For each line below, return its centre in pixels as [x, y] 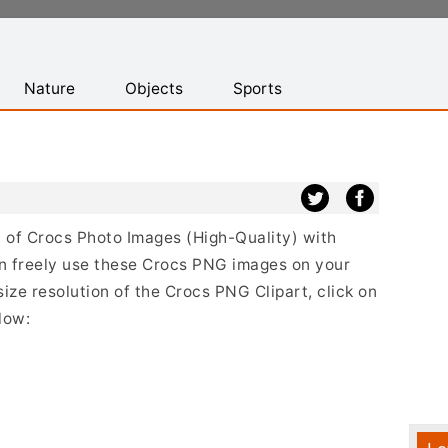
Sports [257, 88]
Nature [49, 88]
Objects [154, 88]
